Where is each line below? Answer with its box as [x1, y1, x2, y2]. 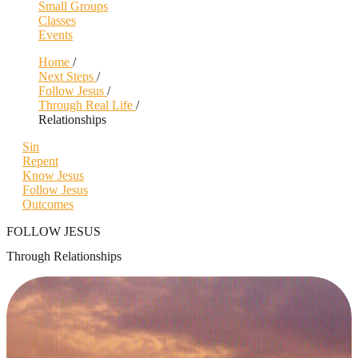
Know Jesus [22, 168, 84, 182]
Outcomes [22, 197, 74, 211]
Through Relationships [6, 249, 121, 263]
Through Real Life [38, 97, 133, 112]
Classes [38, 13, 76, 27]
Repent [22, 153, 58, 168]
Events [38, 27, 73, 42]
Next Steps [38, 69, 93, 83]
